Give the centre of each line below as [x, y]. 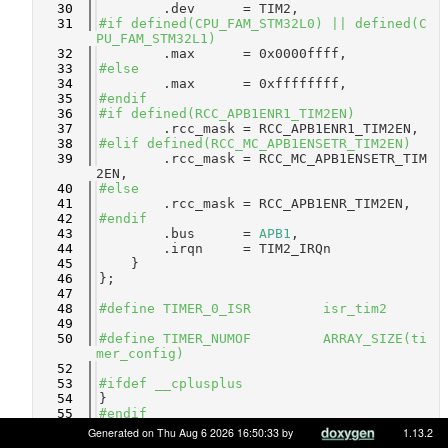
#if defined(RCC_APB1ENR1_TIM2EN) [227, 113]
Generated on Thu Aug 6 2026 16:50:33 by [192, 432]
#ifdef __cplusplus [171, 383]
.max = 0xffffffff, [223, 83]
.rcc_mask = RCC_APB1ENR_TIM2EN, [255, 203]
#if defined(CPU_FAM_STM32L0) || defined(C [263, 23]
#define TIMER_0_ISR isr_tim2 [243, 308]
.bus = [179, 233]
